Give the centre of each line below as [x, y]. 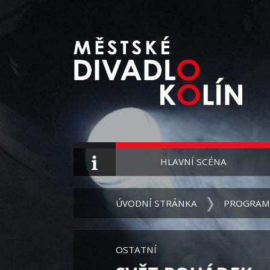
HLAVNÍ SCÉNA [193, 162]
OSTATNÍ [136, 249]
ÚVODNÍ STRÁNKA [156, 203]
